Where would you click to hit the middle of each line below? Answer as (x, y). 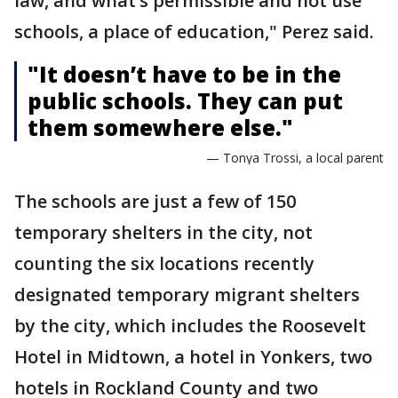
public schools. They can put (185, 101)
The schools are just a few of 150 (155, 201)
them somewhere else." (160, 127)
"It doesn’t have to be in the (184, 74)
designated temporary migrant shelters (187, 295)
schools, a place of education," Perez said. (194, 32)
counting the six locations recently (164, 263)
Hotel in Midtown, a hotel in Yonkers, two (193, 357)
